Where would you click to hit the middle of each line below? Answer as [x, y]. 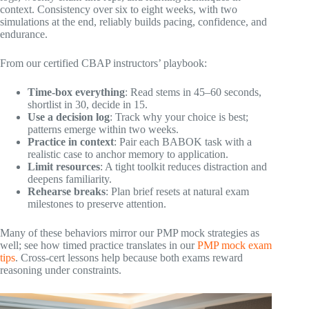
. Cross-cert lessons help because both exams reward [129, 257]
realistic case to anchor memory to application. [128, 154]
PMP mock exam [235, 245]
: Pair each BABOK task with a [183, 141]
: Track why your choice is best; [179, 117]
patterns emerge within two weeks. [103, 129]
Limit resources [64, 166]
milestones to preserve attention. [97, 203]
